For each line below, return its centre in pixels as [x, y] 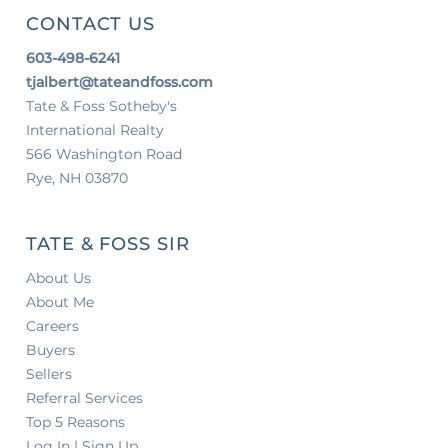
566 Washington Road [104, 153]
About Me [60, 301]
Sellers [49, 373]
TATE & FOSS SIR [108, 243]
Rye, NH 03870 [77, 177]
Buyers [50, 349]
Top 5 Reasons [75, 421]
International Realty [95, 129]
